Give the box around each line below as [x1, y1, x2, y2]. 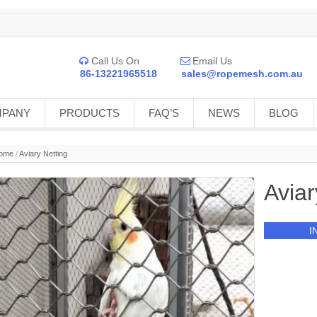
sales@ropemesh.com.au [181, 68, 303, 79]
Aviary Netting [19, 149, 67, 158]
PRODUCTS [59, 107, 120, 119]
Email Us [192, 55, 232, 67]
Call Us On [91, 55, 139, 67]
